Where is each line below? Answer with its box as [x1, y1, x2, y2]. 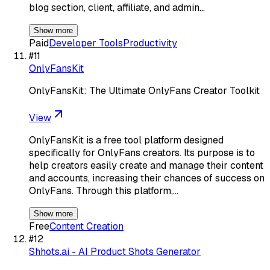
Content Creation [49, 219, 124, 233]
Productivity [123, 36, 177, 49]
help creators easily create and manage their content [29, 159, 263, 172]
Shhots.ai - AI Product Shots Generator [29, 245, 201, 258]
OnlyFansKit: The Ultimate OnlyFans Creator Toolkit [29, 84, 260, 97]
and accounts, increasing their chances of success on [29, 171, 265, 184]
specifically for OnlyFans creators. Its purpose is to [29, 146, 255, 159]
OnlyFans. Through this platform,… [29, 184, 178, 197]
